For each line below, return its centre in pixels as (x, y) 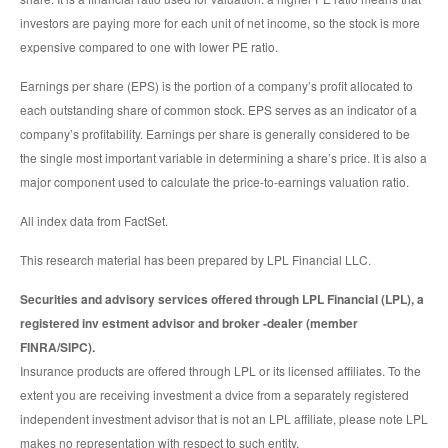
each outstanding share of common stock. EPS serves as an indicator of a (218, 110)
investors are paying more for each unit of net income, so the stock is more (220, 23)
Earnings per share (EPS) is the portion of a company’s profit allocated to (216, 86)
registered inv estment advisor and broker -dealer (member (189, 323)
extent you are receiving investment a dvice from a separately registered (214, 395)
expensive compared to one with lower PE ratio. (149, 47)
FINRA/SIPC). (57, 347)
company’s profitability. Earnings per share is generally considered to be (215, 134)
